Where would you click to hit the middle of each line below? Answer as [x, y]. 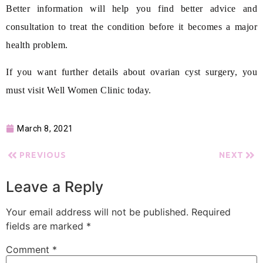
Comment [29, 250]
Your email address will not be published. [97, 212]
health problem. [37, 45]
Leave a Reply [55, 187]
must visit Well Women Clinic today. [79, 90]
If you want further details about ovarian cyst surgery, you [131, 72]
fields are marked [46, 226]
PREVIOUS [43, 155]
